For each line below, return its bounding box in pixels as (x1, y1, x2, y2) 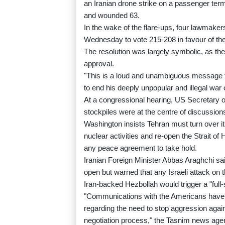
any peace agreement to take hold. (84, 144, 197, 153)
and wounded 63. (84, 11, 140, 20)
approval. (84, 59, 114, 68)
